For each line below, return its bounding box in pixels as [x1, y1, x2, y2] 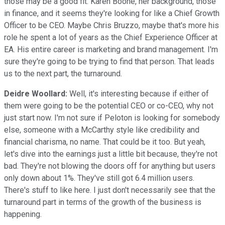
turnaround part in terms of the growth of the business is [4, 197, 201, 207]
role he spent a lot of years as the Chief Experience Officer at [4, 32, 217, 42]
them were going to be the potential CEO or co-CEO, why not [4, 100, 213, 110]
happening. [4, 209, 42, 219]
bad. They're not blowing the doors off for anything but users [4, 161, 215, 171]
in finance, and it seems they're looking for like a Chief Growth [4, 8, 219, 18]
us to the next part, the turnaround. [4, 68, 122, 78]
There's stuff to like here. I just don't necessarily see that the [4, 185, 215, 195]
